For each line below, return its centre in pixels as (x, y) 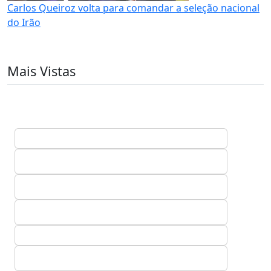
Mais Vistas (41, 71)
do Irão (24, 22)
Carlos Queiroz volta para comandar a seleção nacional (133, 8)
